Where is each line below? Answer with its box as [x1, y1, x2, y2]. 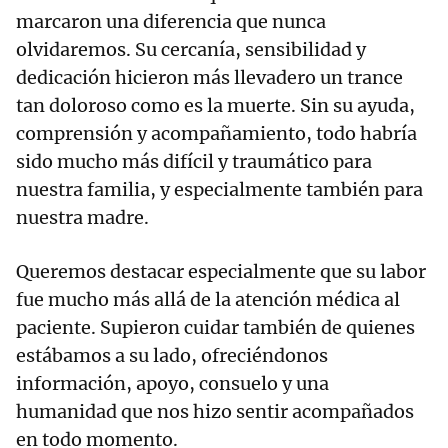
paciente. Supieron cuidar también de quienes [16, 316, 415, 340]
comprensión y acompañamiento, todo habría [16, 122, 417, 146]
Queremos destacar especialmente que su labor [16, 260, 426, 284]
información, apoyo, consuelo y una [16, 372, 329, 396]
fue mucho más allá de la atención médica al [16, 288, 400, 312]
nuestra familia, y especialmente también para [16, 178, 423, 202]
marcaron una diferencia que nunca [16, 10, 326, 34]
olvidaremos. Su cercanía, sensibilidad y [16, 38, 366, 62]
